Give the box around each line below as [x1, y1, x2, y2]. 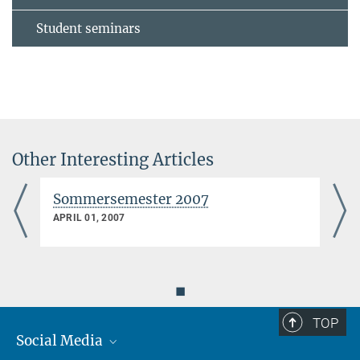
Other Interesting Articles [12, 149, 214, 170]
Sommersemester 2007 [53, 190, 209, 209]
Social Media [16, 332, 106, 350]
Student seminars [36, 21, 141, 37]
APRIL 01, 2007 [53, 212, 125, 224]
